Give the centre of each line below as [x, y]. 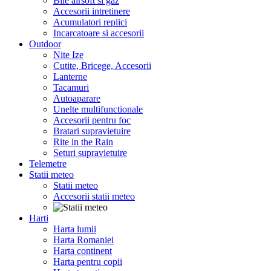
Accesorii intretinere [92, 11]
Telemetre [48, 164]
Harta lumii [75, 229]
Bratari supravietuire [92, 131]
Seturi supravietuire [90, 153]
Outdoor [45, 44]
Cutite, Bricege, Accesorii [102, 66]
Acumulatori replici [90, 22]
